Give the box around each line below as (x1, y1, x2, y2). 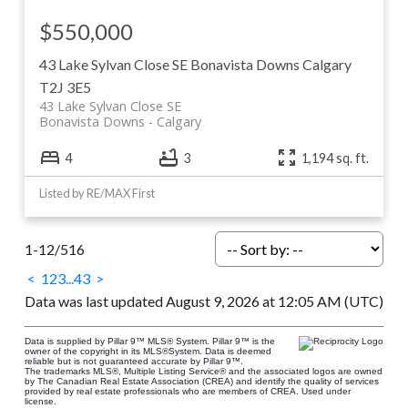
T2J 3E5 (38, 77, 91, 96)
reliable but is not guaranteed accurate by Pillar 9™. (24, 356, 243, 367)
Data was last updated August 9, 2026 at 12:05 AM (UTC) (24, 292, 383, 311)
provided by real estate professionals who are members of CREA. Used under (24, 386, 351, 397)
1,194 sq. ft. (301, 149, 370, 166)
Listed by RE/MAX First (38, 186, 155, 201)
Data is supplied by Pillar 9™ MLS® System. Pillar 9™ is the (24, 336, 275, 347)
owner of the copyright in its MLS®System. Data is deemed (24, 346, 271, 357)
